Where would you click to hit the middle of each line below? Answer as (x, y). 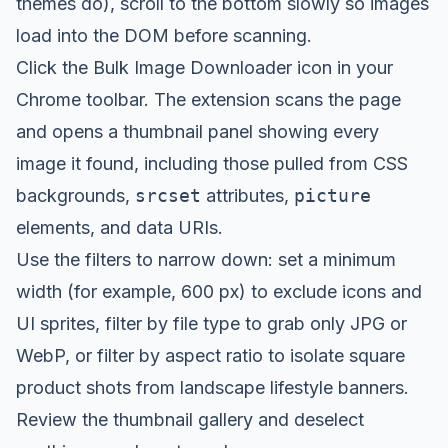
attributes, (247, 195)
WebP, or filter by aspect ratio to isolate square (210, 355)
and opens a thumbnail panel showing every (197, 131)
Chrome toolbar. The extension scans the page (208, 99)
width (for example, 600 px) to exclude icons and (219, 291)
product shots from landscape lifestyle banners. (212, 387)
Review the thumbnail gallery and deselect (190, 419)
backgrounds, (75, 195)
